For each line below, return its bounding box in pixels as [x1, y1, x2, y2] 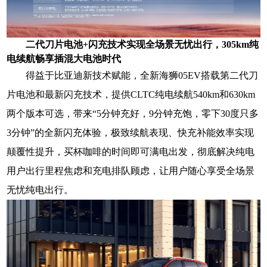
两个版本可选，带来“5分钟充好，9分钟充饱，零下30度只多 [7, 108, 259, 119]
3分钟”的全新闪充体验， [7, 127, 111, 138]
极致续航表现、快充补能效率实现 [111, 127, 254, 138]
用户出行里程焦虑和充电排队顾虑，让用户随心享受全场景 [7, 165, 255, 176]
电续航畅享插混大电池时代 [7, 53, 122, 64]
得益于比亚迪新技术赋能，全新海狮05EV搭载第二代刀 [26, 70, 259, 80]
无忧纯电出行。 [7, 184, 74, 195]
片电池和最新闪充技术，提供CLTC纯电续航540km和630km [7, 89, 256, 100]
